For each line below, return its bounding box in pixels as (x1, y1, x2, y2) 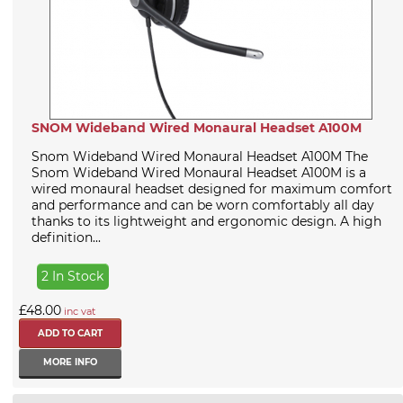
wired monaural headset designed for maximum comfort (31, 181, 392, 198)
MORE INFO (43, 357, 98, 368)
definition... (31, 229, 101, 246)
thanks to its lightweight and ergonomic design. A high (31, 213, 381, 230)
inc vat (61, 305, 95, 318)
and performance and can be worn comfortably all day (31, 197, 374, 214)
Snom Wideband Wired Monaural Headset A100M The (31, 148, 368, 166)
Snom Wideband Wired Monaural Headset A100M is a (31, 165, 366, 182)
